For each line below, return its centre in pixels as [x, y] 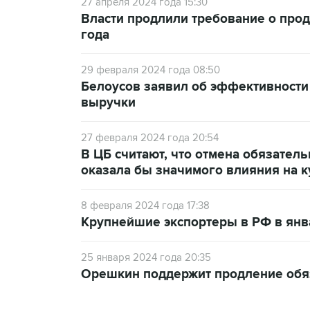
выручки [108, 103]
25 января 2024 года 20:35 [146, 257]
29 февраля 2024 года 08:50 [151, 70]
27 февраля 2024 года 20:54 [150, 138]
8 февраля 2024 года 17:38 [145, 206]
